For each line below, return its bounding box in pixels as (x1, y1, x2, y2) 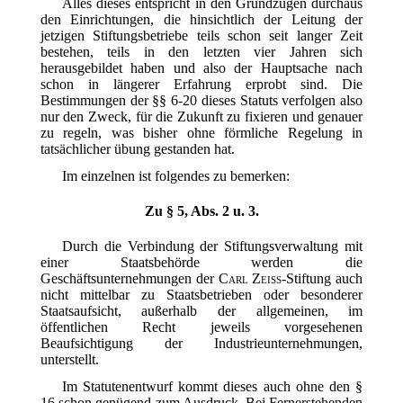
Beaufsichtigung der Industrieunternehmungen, (40, 336, 363, 352)
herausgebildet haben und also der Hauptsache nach (40, 59, 363, 76)
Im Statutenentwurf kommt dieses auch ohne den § (61, 379, 363, 395)
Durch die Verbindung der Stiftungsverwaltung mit (61, 238, 363, 255)
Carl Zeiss (218, 271, 282, 287)
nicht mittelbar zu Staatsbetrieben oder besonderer (40, 287, 363, 303)
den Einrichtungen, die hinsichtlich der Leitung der (40, 11, 363, 27)
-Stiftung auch (282, 271, 363, 287)
